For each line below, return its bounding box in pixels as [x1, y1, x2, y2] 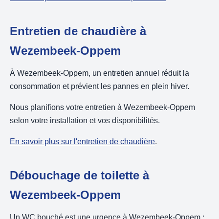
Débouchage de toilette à [10, 169, 149, 182]
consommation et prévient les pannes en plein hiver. [10, 82, 189, 91]
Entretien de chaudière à [10, 24, 146, 38]
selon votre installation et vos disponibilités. [10, 116, 160, 125]
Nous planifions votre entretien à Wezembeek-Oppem [10, 103, 195, 112]
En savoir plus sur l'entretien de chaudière [10, 137, 155, 146]
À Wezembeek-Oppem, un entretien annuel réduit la [10, 69, 189, 78]
